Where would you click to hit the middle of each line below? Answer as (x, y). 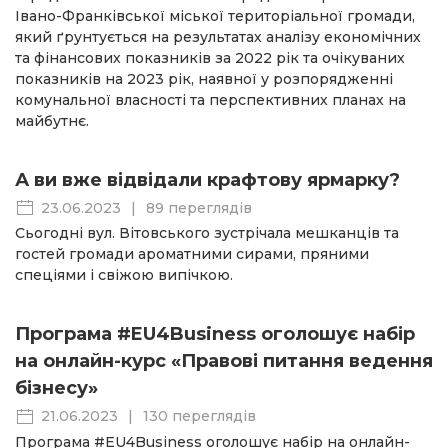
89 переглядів (199, 208)
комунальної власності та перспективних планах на (210, 100)
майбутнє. (52, 121)
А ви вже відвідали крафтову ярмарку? (207, 180)
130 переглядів (199, 416)
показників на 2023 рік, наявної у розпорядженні (204, 79)
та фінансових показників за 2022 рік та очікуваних (210, 58)
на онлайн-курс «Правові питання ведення (224, 361)
